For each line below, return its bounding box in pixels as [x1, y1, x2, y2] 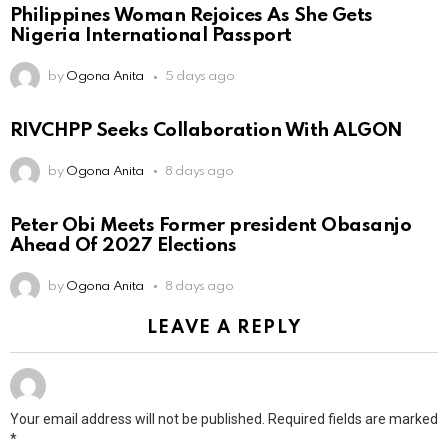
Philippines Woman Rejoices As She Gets [10, 6, 373, 26]
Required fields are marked [268, 410, 438, 427]
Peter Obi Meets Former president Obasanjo [10, 215, 412, 235]
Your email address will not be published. [10, 410, 265, 427]
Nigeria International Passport [10, 26, 292, 46]
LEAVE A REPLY [146, 318, 302, 337]
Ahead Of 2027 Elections [10, 235, 237, 255]
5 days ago [164, 70, 235, 84]
